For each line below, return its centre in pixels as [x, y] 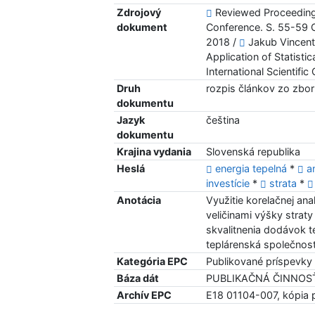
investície [230, 184]
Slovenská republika [253, 152]
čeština [223, 120]
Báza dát [138, 278]
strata [285, 184]
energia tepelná [253, 169]
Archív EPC [144, 295]
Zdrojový [139, 13]
